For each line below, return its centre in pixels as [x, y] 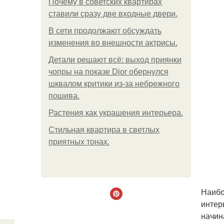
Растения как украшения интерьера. [116, 113]
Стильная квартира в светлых [104, 130]
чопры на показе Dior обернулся [108, 72]
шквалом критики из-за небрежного [114, 84]
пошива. [64, 96]
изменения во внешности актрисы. [113, 43]
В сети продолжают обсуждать [105, 31]
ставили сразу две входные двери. [113, 14]
